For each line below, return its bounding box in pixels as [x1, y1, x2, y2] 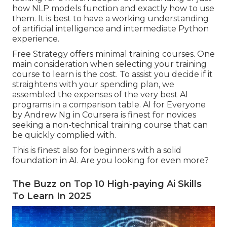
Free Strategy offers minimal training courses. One [12, 49, 215, 59]
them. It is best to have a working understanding [12, 13, 209, 23]
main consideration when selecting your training [12, 59, 207, 69]
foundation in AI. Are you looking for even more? [12, 155, 209, 165]
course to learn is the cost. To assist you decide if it [12, 69, 213, 79]
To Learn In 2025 [12, 190, 91, 202]
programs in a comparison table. [12, 99, 143, 109]
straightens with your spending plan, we [12, 79, 174, 89]
